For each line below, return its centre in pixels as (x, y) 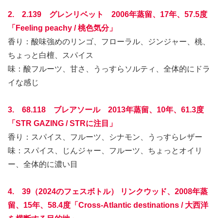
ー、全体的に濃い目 (43, 164)
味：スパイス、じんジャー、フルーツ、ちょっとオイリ (105, 150)
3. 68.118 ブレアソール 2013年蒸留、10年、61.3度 (106, 109)
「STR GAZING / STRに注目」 (62, 123)
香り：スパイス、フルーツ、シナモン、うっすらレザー (105, 137)
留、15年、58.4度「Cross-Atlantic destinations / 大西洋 (108, 205)
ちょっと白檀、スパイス (51, 55)
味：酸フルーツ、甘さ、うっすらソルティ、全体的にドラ (109, 69)
